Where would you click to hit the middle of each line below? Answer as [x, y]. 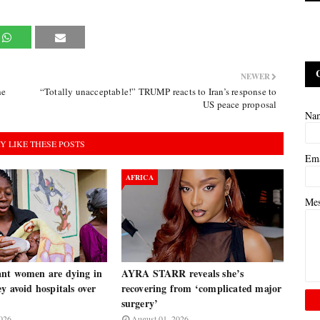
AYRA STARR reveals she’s [182, 273]
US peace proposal [240, 104]
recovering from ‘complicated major [201, 288]
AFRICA [139, 177]
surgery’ [140, 303]
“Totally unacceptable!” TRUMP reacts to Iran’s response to [158, 91]
